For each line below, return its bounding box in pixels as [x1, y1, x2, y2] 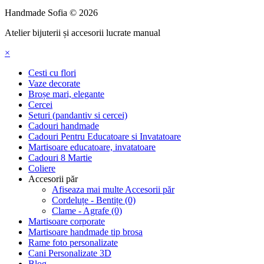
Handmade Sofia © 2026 [5, 7, 98, 18]
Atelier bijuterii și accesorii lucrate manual [5, 27, 160, 38]
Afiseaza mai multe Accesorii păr [52, 184, 174, 194]
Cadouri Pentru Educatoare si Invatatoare [28, 131, 181, 141]
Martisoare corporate [28, 216, 105, 226]
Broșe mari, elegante [28, 88, 104, 99]
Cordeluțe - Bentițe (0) [52, 194, 136, 205]
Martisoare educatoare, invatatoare [28, 141, 156, 152]
